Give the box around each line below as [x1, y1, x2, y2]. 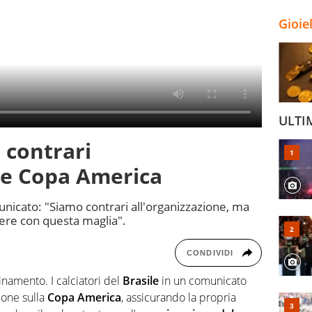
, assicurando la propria [121, 290, 236, 306]
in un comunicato [162, 273, 247, 289]
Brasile [123, 273, 162, 289]
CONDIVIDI [187, 249, 233, 258]
